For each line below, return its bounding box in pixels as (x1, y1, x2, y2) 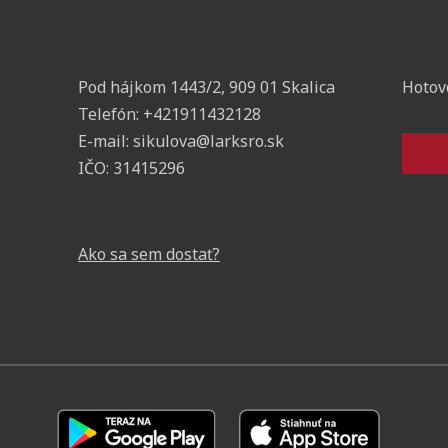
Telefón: (78, 102, 143, 125)
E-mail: (78, 129, 133, 152)
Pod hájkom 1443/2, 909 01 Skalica (78, 75, 335, 98)
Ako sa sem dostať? (78, 242, 220, 265)
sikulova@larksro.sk (133, 129, 284, 152)
